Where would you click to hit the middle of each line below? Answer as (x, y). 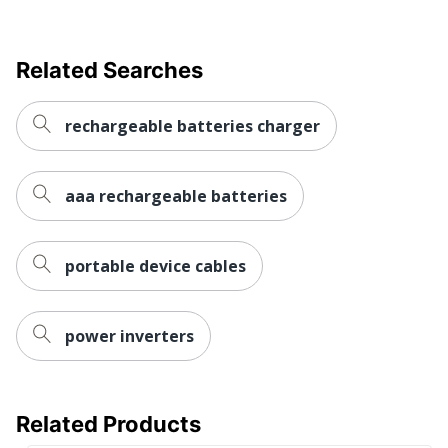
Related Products (108, 423)
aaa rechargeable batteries (176, 195)
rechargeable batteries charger (192, 125)
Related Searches (109, 69)
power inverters (129, 335)
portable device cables (155, 265)
